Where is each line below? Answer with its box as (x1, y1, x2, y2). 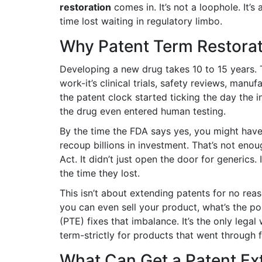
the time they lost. (60, 167, 140, 179)
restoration (60, 1, 111, 13)
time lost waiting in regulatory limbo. (60, 15, 222, 27)
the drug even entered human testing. (60, 105, 226, 117)
